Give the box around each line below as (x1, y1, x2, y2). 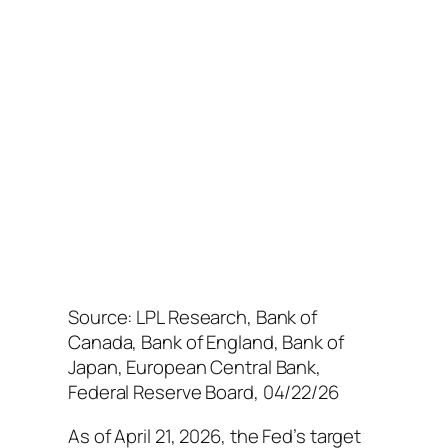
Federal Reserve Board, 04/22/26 (68, 379, 339, 406)
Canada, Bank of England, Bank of (68, 329, 344, 356)
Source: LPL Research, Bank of (68, 304, 318, 331)
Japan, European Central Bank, (68, 354, 322, 381)
